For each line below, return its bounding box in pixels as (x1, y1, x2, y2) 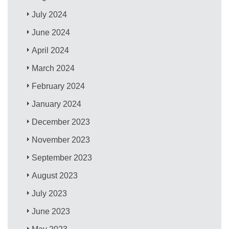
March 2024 (32, 63, 75, 73)
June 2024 (32, 28, 71, 37)
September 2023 (32, 153, 93, 162)
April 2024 (32, 45, 70, 55)
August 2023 (32, 171, 78, 180)
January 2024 (32, 99, 82, 108)
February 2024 (32, 81, 85, 90)
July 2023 (32, 189, 67, 198)
